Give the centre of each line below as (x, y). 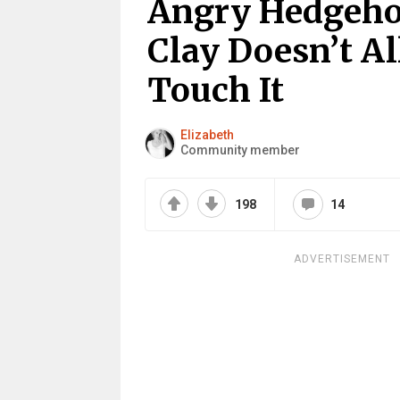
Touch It (215, 90)
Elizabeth (207, 135)
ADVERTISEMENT (342, 259)
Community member (240, 150)
